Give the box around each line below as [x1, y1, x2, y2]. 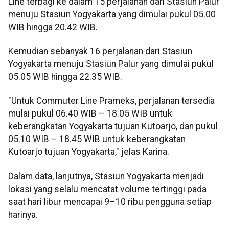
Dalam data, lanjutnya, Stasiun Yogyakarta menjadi [8, 171, 204, 181]
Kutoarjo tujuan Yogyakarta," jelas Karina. [8, 147, 169, 157]
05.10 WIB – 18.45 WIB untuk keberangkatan [8, 134, 186, 145]
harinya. [8, 209, 38, 220]
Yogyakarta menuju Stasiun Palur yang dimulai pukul [8, 59, 214, 70]
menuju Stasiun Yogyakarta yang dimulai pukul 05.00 [8, 9, 216, 19]
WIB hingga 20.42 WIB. [8, 21, 98, 32]
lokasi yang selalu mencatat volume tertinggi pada [8, 184, 207, 194]
